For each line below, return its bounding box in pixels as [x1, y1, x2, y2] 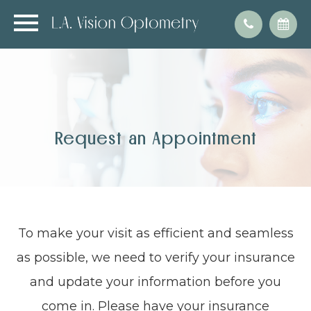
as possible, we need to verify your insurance [16, 250, 295, 265]
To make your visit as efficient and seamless [17, 226, 294, 241]
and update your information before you [30, 274, 281, 289]
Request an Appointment [54, 127, 257, 149]
